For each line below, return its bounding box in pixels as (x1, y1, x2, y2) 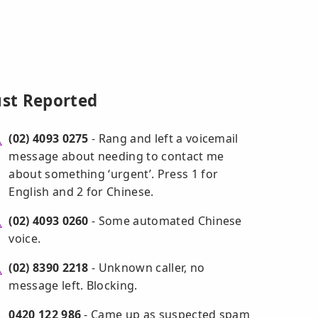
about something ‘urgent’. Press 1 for (9, 166, 219, 182)
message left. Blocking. (9, 278, 138, 293)
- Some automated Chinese (88, 213, 242, 229)
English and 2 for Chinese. (9, 184, 154, 199)
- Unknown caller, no (88, 260, 205, 275)
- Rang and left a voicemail (88, 131, 238, 146)
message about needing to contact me (9, 148, 224, 164)
